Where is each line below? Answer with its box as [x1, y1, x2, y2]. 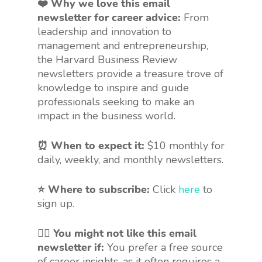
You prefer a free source [107, 240, 223, 254]
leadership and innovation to [37, 24, 171, 39]
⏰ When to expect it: [37, 138, 144, 153]
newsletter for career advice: [37, 10, 181, 25]
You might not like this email [53, 226, 196, 240]
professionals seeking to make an [37, 94, 194, 109]
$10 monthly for [144, 138, 225, 153]
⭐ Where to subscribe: [37, 182, 150, 196]
